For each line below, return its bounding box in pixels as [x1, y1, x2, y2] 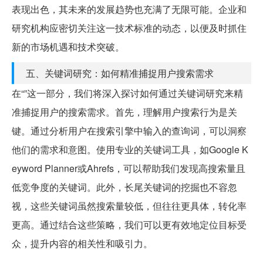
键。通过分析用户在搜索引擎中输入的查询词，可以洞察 [12, 123, 247, 137]
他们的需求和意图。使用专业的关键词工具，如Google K [12, 142, 248, 156]
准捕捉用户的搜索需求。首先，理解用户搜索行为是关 [12, 104, 237, 119]
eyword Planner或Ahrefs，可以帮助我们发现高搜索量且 [12, 161, 245, 175]
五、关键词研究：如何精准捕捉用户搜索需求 [26, 66, 214, 80]
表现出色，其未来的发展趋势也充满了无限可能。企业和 [12, 2, 247, 16]
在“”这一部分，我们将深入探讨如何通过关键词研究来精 [12, 86, 243, 100]
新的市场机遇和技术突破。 [12, 39, 124, 53]
